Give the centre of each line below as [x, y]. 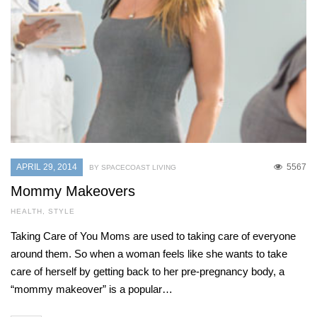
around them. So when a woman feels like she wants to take [149, 254]
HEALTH [27, 212]
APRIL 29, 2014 [47, 167]
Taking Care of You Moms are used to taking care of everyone [153, 236]
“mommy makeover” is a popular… [92, 289]
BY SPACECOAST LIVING [133, 168]
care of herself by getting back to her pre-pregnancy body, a [148, 272]
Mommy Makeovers [73, 191]
